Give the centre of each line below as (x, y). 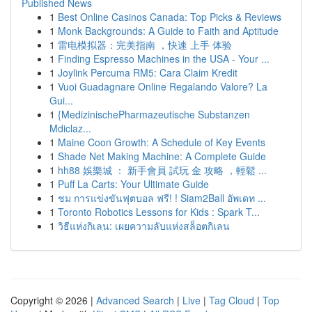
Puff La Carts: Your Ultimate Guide (133, 184)
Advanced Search (135, 300)
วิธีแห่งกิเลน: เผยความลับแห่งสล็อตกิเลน (144, 226)
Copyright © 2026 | (53, 300)
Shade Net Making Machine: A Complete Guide (162, 156)
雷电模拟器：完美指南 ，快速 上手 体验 (145, 45)
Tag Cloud (232, 300)
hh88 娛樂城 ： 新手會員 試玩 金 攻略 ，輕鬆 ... (162, 170)
